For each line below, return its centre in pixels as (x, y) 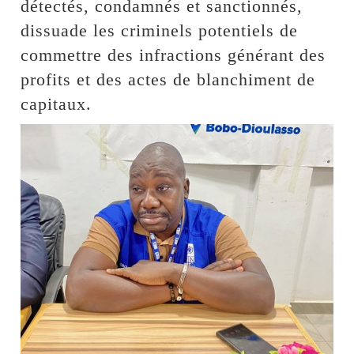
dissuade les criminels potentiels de (160, 31)
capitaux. (56, 104)
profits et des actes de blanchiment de (168, 80)
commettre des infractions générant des (173, 55)
